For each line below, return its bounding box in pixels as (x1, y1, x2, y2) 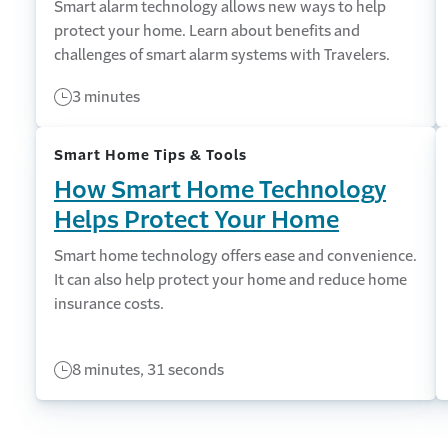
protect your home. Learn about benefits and (54, 23, 360, 38)
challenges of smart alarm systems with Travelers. (54, 47, 390, 62)
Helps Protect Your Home (54, 208, 339, 232)
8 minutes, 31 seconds (72, 362, 224, 377)
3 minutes (72, 89, 140, 104)
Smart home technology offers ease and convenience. (54, 248, 417, 263)
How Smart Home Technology (54, 178, 386, 202)
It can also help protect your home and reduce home (54, 272, 407, 287)
